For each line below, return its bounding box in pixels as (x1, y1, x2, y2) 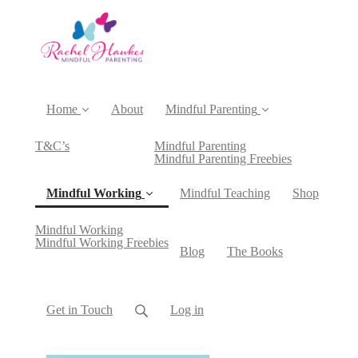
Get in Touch (46, 302, 113, 316)
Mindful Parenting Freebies (154, 151, 292, 165)
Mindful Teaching (180, 185, 270, 200)
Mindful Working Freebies (35, 235, 169, 249)
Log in (170, 302, 204, 316)
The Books (227, 244, 283, 258)
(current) (168, 234, 211, 249)
